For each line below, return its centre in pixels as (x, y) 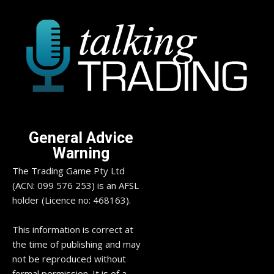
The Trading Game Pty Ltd (68, 171)
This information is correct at (73, 230)
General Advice (81, 138)
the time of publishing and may (76, 244)
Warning (81, 154)
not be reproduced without (69, 259)
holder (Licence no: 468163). (72, 200)
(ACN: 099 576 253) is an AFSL (76, 186)
